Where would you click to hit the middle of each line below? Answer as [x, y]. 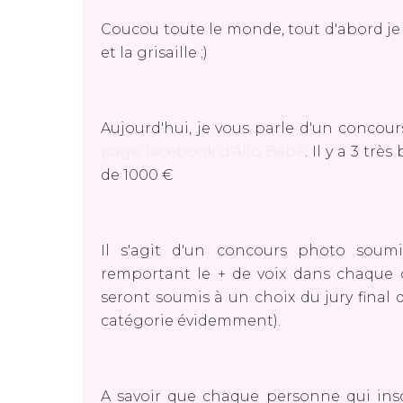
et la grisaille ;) [154, 53]
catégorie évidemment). [191, 321]
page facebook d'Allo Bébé [203, 152]
